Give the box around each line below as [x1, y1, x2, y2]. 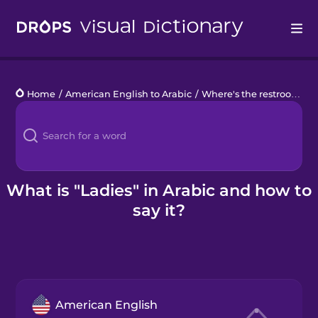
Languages [16, 98, 73, 110]
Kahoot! [16, 169, 55, 181]
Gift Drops [16, 240, 67, 252]
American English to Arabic [65, 88, 192, 99]
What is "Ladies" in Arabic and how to [6, 180, 312, 200]
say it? [133, 199, 185, 220]
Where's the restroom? [202, 88, 292, 99]
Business [16, 204, 63, 216]
